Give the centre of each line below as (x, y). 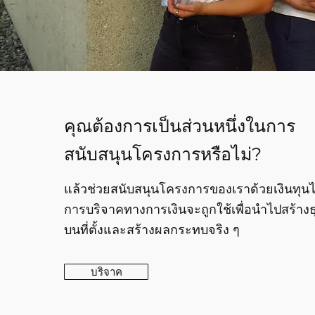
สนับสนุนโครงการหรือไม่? (163, 154)
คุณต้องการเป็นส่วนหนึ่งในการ (180, 126)
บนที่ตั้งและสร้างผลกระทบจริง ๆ (152, 230)
